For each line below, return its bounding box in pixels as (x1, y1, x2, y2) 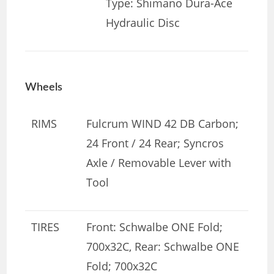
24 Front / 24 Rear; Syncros (86, 135, 224, 150)
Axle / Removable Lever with (86, 155, 232, 170)
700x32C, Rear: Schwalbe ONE (86, 239, 240, 254)
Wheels (25, 81, 63, 93)
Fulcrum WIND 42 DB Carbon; (86, 116, 239, 131)
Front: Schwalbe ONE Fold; (86, 219, 223, 234)
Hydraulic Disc (106, 15, 180, 30)
